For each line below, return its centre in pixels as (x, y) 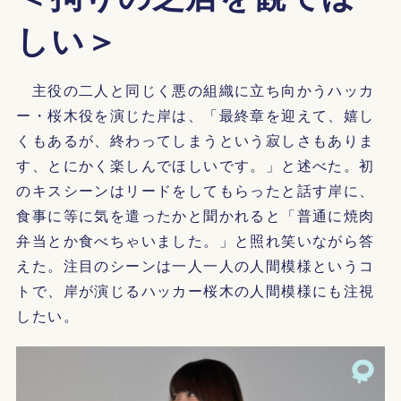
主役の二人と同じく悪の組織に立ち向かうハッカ (196, 90)
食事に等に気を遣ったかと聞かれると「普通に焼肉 (196, 216)
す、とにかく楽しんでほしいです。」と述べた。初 (196, 166)
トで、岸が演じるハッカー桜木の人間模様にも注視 (196, 291)
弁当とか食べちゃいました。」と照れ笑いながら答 (196, 241)
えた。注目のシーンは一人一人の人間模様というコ (196, 266)
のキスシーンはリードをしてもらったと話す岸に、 (196, 191)
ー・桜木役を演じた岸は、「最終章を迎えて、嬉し (196, 115)
